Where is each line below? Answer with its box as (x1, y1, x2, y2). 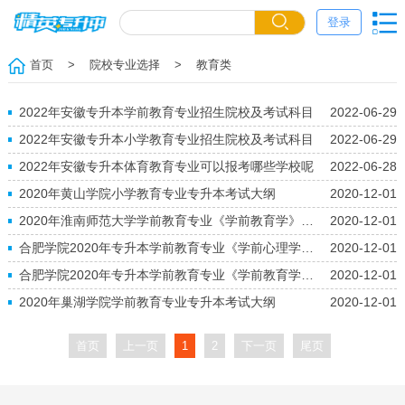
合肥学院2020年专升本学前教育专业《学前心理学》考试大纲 (300, 240, 314, 256)
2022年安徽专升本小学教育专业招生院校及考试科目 (18, 132, 314, 147)
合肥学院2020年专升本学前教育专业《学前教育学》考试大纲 (300, 268, 314, 283)
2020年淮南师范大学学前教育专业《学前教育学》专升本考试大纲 (300, 213, 314, 229)
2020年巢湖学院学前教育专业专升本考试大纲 (18, 295, 276, 310)
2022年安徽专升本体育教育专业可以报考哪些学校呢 (18, 159, 314, 174)
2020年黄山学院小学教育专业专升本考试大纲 (18, 186, 276, 202)
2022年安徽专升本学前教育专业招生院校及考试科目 (18, 105, 314, 120)
